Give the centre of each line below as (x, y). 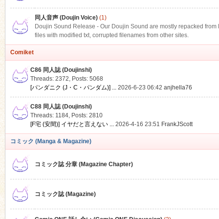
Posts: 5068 (87, 79)
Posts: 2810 (87, 115)
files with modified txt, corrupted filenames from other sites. (111, 35)
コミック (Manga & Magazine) (51, 141)
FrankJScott (177, 124)
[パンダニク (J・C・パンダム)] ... (73, 88)
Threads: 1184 (49, 115)
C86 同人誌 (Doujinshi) (61, 70)
